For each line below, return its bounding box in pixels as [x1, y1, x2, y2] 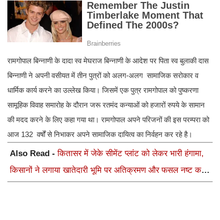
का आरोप [10, 182, 37, 192]
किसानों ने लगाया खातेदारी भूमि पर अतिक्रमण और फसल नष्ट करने [10, 165, 210, 175]
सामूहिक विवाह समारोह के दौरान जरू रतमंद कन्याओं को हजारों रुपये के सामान [7, 101, 205, 110]
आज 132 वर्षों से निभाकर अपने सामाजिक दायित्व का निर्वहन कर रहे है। [7, 130, 192, 139]
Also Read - [10, 149, 57, 159]
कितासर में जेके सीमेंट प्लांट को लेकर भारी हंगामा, [57, 149, 204, 159]
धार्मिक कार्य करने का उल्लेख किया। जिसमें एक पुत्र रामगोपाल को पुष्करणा [7, 86, 198, 95]
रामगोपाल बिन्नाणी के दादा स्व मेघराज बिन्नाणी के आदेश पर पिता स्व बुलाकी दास [7, 56, 209, 65]
